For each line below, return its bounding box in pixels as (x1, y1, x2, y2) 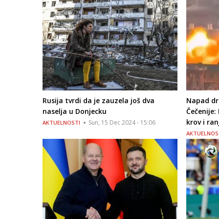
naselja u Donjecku (43, 107, 107, 116)
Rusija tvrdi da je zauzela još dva (43, 96, 154, 106)
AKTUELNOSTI (43, 119, 80, 127)
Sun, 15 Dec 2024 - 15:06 (88, 118, 155, 127)
